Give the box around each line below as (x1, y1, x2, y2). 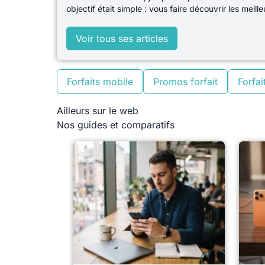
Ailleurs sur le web (57, 105, 138, 117)
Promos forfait (153, 76, 218, 88)
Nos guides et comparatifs (57, 119, 174, 131)
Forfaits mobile (67, 76, 133, 88)
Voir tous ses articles (76, 33, 168, 45)
